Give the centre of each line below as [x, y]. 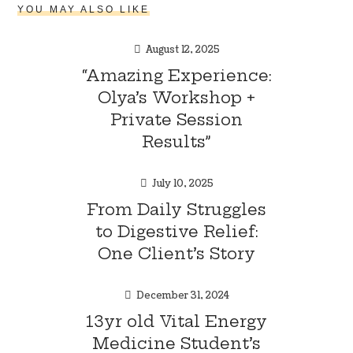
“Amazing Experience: [176, 75]
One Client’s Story [176, 253]
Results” [176, 141]
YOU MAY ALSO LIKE [84, 9]
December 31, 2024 [182, 295]
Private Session [176, 119]
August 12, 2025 [182, 50]
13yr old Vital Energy [176, 321]
